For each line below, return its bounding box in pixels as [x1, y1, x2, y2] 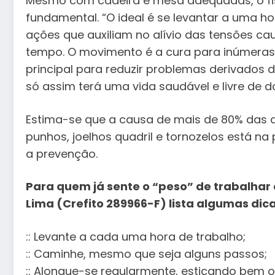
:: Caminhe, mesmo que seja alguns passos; [26, 246, 267, 261]
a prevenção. [26, 145, 98, 161]
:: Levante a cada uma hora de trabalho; [26, 228, 246, 244]
